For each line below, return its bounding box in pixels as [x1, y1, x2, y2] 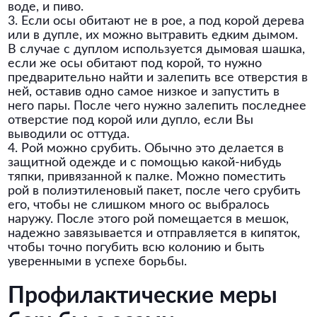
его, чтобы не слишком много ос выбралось [8, 199, 270, 212]
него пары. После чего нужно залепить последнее [8, 100, 307, 113]
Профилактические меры [8, 284, 278, 307]
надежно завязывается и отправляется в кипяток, [8, 227, 301, 240]
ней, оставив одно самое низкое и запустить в [8, 86, 280, 98]
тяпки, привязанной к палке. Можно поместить [8, 171, 287, 183]
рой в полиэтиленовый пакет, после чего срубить [8, 185, 301, 197]
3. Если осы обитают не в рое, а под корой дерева [8, 15, 305, 28]
